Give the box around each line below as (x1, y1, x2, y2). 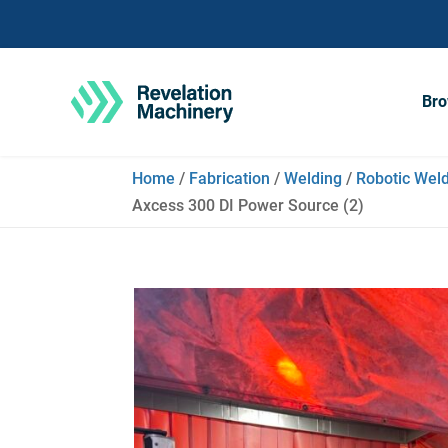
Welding (284, 169, 342, 188)
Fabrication (189, 169, 270, 188)
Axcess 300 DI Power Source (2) (132, 196, 364, 215)
